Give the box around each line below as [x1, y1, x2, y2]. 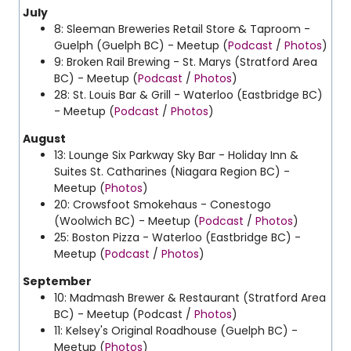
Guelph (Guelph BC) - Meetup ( [54, 38, 228, 53]
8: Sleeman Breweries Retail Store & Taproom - [54, 21, 310, 37]
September [23, 273, 92, 289]
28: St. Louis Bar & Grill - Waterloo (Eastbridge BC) [54, 87, 323, 103]
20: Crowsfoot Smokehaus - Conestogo [54, 197, 271, 212]
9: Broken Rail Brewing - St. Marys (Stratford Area [54, 54, 317, 70]
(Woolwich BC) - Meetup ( [54, 213, 199, 229]
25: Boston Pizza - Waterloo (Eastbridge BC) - [54, 230, 301, 245]
